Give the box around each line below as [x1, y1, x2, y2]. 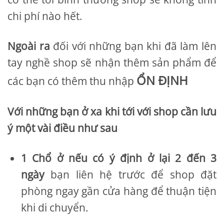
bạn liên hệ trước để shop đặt [50, 167, 217, 182]
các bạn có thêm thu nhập [7, 74, 136, 88]
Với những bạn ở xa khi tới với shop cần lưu [7, 104, 216, 119]
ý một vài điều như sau [7, 121, 117, 135]
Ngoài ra [7, 39, 50, 53]
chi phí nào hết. [7, 9, 82, 23]
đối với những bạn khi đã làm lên [49, 39, 217, 53]
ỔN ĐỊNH [136, 72, 188, 89]
